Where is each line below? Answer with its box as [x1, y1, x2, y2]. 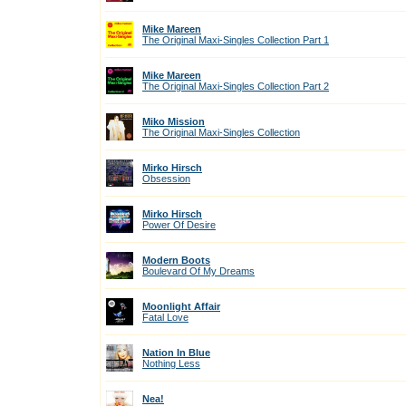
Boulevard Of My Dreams [142, 266, 255, 276]
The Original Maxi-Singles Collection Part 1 [142, 34, 329, 45]
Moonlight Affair [142, 301, 220, 312]
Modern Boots [142, 255, 210, 266]
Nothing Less [142, 358, 200, 369]
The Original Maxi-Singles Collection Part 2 [142, 81, 329, 92]
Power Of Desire [142, 219, 216, 230]
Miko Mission [142, 116, 205, 127]
